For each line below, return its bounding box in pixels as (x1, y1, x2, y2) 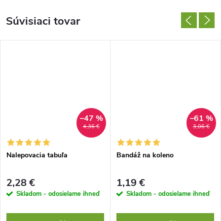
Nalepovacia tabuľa (6, 150, 68, 160)
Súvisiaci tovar (6, 14, 80, 29)
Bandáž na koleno (116, 150, 174, 160)
